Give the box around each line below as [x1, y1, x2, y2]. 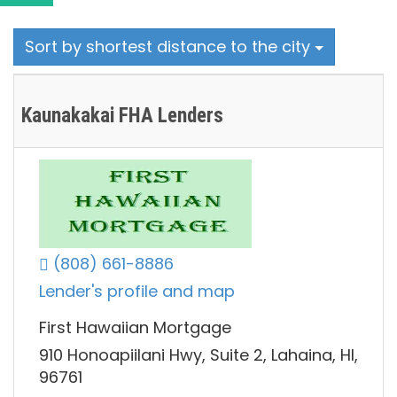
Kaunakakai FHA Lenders [21, 103, 223, 128]
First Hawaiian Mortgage [39, 315, 231, 339]
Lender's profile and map [39, 280, 235, 303]
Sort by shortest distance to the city [25, 35, 315, 58]
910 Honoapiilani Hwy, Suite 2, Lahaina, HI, [39, 344, 358, 367]
